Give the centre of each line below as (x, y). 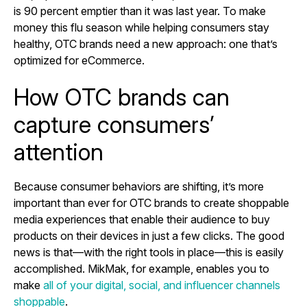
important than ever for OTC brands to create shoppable (151, 202)
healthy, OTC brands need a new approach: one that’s (146, 44)
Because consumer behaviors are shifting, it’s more (139, 186)
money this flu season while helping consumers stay (142, 27)
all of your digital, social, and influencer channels (160, 285)
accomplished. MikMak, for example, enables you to (142, 268)
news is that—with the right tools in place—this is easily (149, 252)
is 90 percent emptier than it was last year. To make (140, 11)
